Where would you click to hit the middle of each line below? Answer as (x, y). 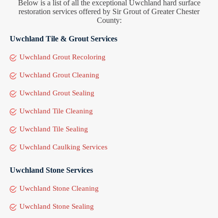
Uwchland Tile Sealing (54, 129)
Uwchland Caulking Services (64, 147)
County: (109, 20)
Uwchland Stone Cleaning (59, 188)
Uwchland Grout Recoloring (63, 57)
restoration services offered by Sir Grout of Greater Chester (109, 11)
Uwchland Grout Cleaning (59, 75)
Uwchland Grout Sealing (57, 93)
